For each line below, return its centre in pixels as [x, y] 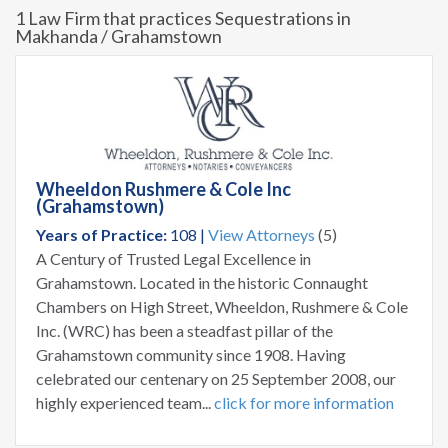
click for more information [304, 403]
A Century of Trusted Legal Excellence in [173, 259]
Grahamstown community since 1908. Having [191, 355]
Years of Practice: [101, 235]
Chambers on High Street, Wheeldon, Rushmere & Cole [222, 307]
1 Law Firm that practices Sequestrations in [183, 18]
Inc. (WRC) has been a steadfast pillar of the [184, 331]
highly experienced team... [125, 403]
